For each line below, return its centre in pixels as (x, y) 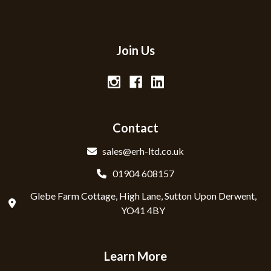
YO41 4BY (143, 210)
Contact (135, 128)
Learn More (135, 256)
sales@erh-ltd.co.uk (143, 151)
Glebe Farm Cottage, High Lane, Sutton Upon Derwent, (143, 195)
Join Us (135, 50)
